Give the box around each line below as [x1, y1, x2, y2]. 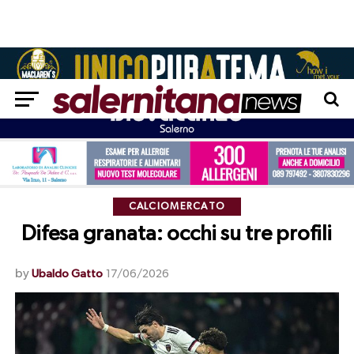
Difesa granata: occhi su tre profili [21, 224, 333, 246]
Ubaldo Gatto [31, 268, 103, 281]
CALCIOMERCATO [128, 201, 226, 213]
